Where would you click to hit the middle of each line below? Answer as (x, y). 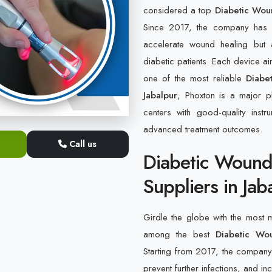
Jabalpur (160, 95)
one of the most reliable (195, 78)
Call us (82, 144)
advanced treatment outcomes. (203, 129)
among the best (179, 234)
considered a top (179, 10)
